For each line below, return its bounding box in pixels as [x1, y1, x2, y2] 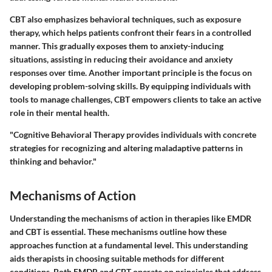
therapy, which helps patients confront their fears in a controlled [10, 27, 251, 38]
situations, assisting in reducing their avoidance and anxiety [10, 54, 233, 64]
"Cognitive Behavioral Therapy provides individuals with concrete [10, 129, 256, 140]
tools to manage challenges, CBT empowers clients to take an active [10, 94, 261, 104]
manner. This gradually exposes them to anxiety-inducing [10, 41, 223, 51]
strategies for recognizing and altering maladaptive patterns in [10, 143, 243, 153]
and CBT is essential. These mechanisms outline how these [10, 226, 226, 237]
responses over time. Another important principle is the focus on [10, 67, 252, 78]
